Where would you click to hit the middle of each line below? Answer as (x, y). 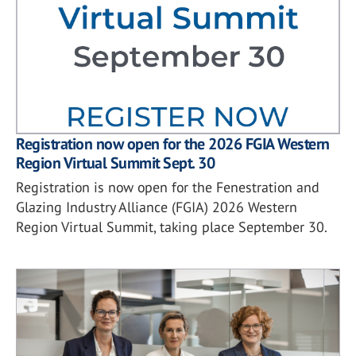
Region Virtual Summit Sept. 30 (115, 163)
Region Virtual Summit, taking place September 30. (172, 226)
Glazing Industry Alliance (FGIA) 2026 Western (157, 207)
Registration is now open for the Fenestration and (168, 187)
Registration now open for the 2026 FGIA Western (173, 143)
